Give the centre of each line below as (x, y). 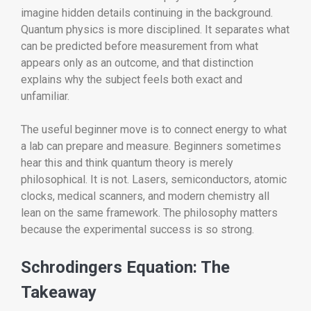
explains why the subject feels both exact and (132, 80)
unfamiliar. (45, 96)
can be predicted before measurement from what (140, 47)
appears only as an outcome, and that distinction (137, 63)
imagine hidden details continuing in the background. (147, 13)
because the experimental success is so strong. (137, 230)
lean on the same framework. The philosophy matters (149, 213)
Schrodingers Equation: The (125, 268)
